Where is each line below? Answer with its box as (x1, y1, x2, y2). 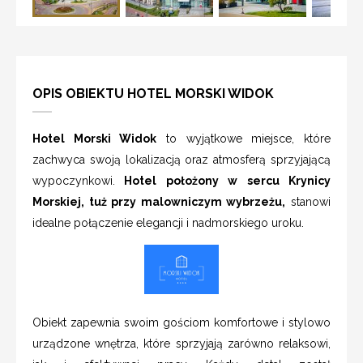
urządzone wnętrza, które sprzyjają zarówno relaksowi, (32, 336, 331, 350)
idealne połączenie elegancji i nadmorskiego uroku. (32, 216, 307, 229)
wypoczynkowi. (32, 173, 115, 187)
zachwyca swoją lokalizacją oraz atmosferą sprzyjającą (32, 152, 331, 166)
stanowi (285, 194, 331, 208)
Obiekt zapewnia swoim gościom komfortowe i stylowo (32, 315, 331, 329)
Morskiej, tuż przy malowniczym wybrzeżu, (32, 194, 286, 208)
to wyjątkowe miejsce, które (156, 131, 331, 145)
